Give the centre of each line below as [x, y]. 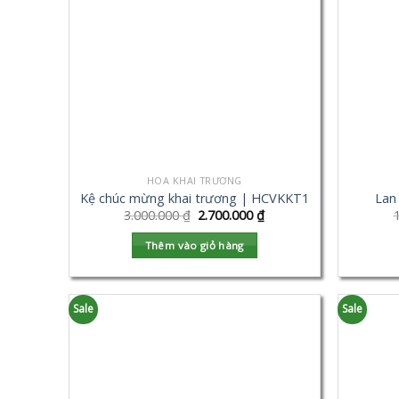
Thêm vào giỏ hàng [194, 245]
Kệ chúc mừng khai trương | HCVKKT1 [194, 198]
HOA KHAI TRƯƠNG [194, 181]
